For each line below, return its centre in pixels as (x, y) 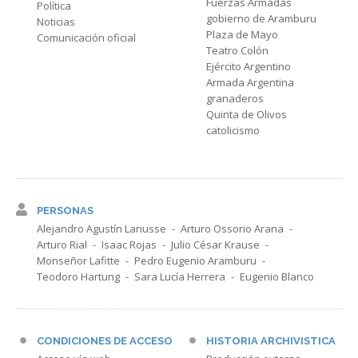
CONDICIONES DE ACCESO (105, 341)
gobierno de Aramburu (261, 19)
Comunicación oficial (86, 38)
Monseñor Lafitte (78, 261)
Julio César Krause (215, 245)
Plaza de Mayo (242, 35)
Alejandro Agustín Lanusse (101, 229)
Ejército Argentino (249, 67)
